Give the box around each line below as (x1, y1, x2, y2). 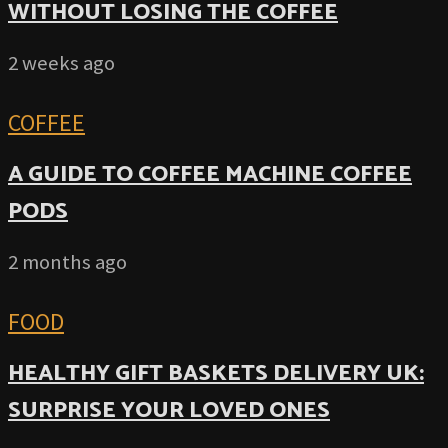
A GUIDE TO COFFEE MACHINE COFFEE (8, 156, 412, 194)
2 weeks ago (8, 49, 115, 76)
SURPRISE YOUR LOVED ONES (8, 392, 330, 430)
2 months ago (8, 248, 127, 275)
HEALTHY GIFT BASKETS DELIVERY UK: (8, 355, 424, 393)
